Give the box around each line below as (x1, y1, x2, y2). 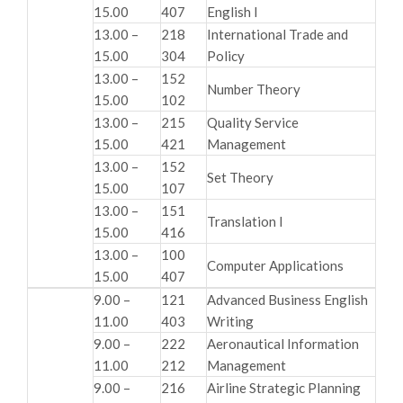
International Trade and (207, 25, 348, 42)
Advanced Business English (207, 291, 368, 308)
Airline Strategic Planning (207, 379, 361, 396)
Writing (207, 312, 254, 329)
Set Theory (207, 168, 273, 185)
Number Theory (207, 80, 300, 97)
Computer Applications (207, 256, 344, 273)
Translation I (207, 212, 283, 229)
